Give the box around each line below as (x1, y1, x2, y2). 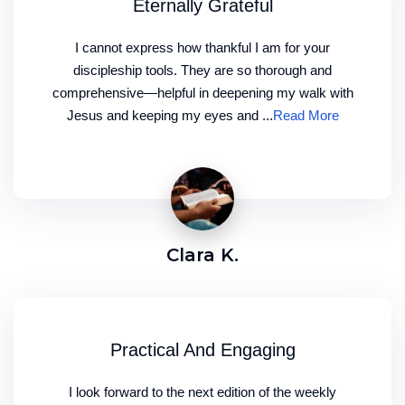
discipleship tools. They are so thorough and (73, 62, 332, 79)
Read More (272, 108, 339, 124)
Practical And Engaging (109, 340, 296, 361)
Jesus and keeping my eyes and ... (66, 108, 273, 124)
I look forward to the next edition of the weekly (69, 384, 336, 400)
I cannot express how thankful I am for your (75, 40, 330, 56)
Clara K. (166, 244, 239, 267)
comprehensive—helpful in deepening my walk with (52, 85, 353, 101)
